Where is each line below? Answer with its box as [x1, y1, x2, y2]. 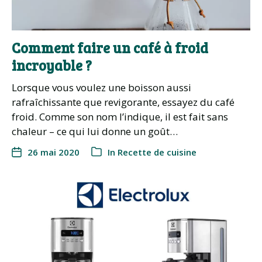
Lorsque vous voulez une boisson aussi [12, 80, 191, 94]
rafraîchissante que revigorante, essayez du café [12, 95, 235, 109]
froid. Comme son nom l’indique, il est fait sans [12, 109, 228, 123]
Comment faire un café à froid [12, 37, 208, 57]
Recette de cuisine [118, 146, 196, 158]
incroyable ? [12, 55, 92, 75]
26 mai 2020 [27, 146, 80, 158]
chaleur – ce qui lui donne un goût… [12, 124, 178, 138]
